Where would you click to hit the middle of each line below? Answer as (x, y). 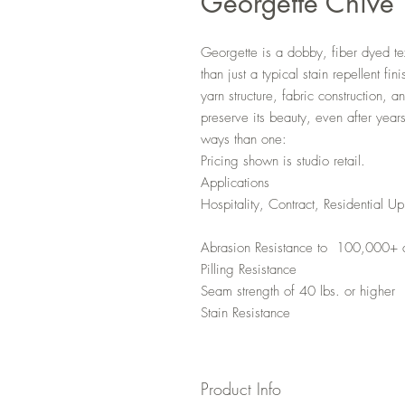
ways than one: (244, 140)
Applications (235, 183)
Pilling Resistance (249, 270)
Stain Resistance (245, 313)
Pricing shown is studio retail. (283, 161)
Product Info (241, 389)
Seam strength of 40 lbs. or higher (298, 292)
